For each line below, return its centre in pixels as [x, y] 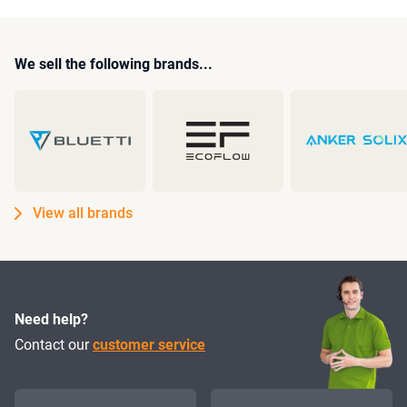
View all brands [83, 213]
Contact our [54, 344]
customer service [149, 344]
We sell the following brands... [114, 64]
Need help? [51, 319]
